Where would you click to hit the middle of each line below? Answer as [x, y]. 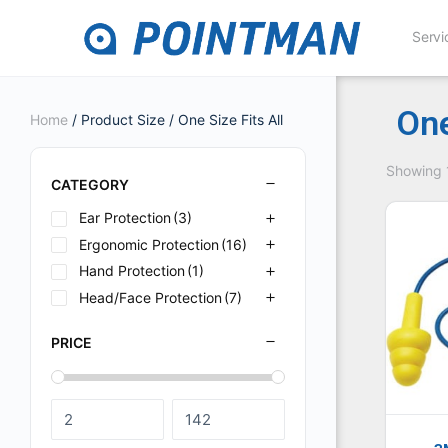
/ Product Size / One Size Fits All [175, 119]
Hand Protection [132, 270]
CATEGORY [90, 184]
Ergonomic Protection [149, 244]
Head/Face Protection [150, 297]
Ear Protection [125, 217]
